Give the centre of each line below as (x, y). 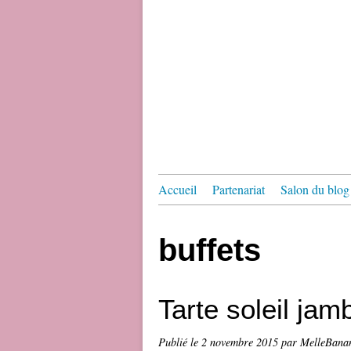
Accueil (177, 189)
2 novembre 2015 (241, 342)
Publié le (180, 342)
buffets (210, 250)
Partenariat (239, 189)
